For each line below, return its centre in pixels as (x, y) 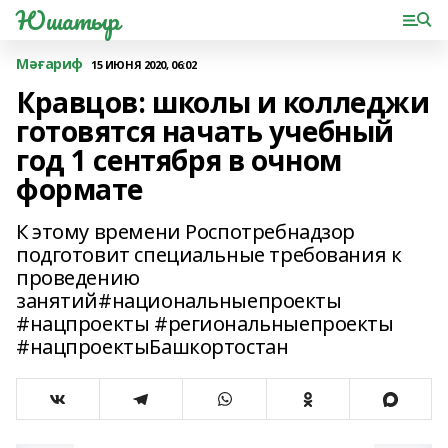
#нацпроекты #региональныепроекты (205, 323)
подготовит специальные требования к (209, 254)
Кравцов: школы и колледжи (223, 102)
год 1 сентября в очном (179, 160)
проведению (78, 277)
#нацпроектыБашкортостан (152, 346)
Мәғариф (50, 63)
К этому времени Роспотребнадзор (185, 231)
